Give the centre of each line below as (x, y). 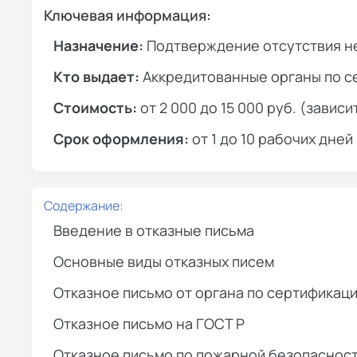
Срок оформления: (121, 138)
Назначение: (98, 45)
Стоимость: (95, 107)
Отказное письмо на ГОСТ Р (149, 323)
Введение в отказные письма (154, 230)
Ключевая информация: (127, 15)
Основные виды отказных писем (164, 261)
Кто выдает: (96, 76)
